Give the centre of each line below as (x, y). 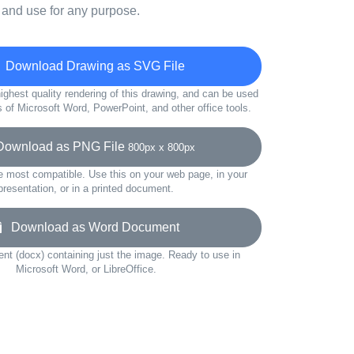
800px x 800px (162, 147)
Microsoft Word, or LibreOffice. (86, 269)
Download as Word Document (90, 227)
